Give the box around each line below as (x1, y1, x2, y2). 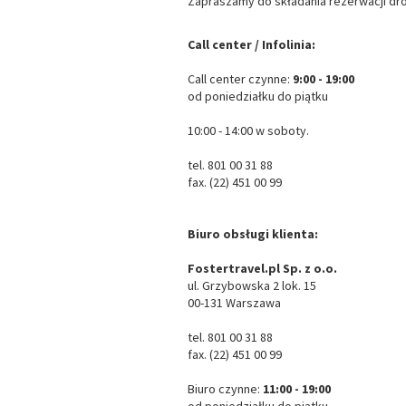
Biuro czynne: (188, 381, 263, 397)
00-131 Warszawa (188, 295, 281, 311)
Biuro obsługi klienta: (188, 226, 318, 242)
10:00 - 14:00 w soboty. (188, 122, 309, 139)
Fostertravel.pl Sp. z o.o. (188, 260, 337, 276)
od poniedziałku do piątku (188, 88, 328, 104)
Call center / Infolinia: (188, 36, 315, 53)
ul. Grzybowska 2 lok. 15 (188, 277, 316, 294)
